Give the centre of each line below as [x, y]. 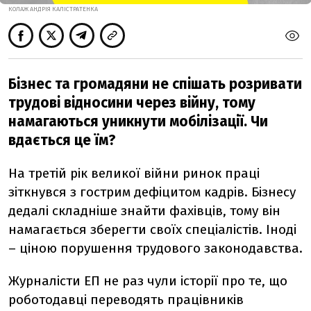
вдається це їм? [62, 140]
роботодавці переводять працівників [126, 299]
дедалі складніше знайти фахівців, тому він [144, 210]
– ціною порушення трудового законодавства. [155, 248]
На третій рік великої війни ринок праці [134, 173]
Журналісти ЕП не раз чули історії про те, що [148, 280]
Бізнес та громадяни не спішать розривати [155, 84]
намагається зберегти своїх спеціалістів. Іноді [152, 229]
